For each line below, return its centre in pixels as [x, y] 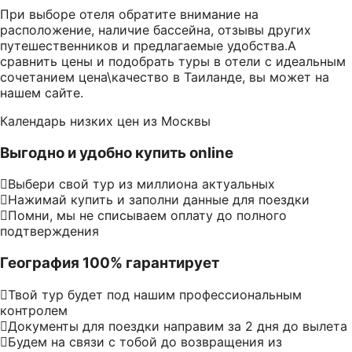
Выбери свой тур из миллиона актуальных [141, 184]
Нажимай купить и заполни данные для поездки [159, 200]
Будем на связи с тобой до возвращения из [145, 341]
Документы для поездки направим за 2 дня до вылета [178, 326]
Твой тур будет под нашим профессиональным [155, 294]
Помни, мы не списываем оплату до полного [147, 216]
